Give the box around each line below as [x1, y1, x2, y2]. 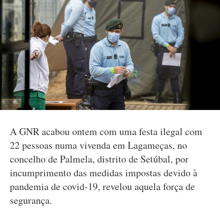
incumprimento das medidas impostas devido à [10, 166, 197, 179]
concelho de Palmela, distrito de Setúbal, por [10, 152, 189, 165]
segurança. [10, 193, 52, 207]
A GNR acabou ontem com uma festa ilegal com [10, 125, 202, 138]
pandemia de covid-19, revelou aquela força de [10, 180, 195, 193]
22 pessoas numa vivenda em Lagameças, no [10, 138, 187, 152]
